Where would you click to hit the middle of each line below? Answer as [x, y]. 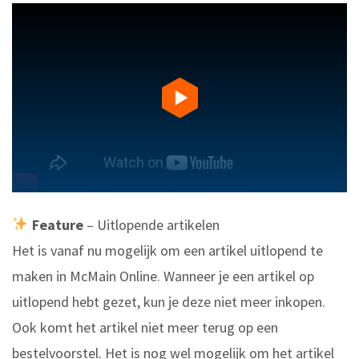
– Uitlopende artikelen [151, 224]
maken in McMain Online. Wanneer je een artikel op [163, 276]
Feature [57, 224]
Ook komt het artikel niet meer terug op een [145, 327]
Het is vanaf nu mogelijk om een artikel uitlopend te [167, 250]
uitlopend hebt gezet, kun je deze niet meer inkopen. [169, 301]
